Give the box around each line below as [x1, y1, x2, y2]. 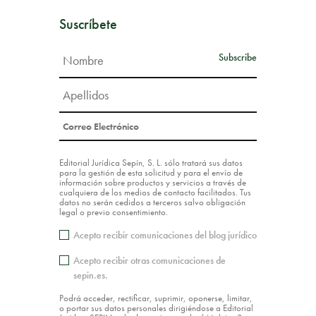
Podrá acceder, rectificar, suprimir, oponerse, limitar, [59, 291, 253, 304]
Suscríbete [59, 14, 117, 33]
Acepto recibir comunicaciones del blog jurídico [73, 228, 257, 241]
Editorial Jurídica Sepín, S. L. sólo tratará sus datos [59, 156, 243, 169]
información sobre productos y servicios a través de [59, 176, 246, 188]
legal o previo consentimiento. [59, 205, 168, 218]
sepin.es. [73, 268, 108, 281]
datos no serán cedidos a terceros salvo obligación [59, 195, 245, 208]
